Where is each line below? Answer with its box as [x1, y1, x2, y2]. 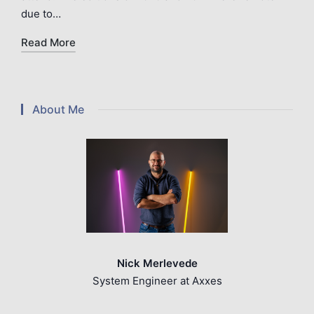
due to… [21, 6, 61, 20]
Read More [21, 35, 76, 49]
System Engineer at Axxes [92, 273, 222, 287]
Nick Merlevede [116, 256, 198, 270]
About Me [32, 102, 84, 116]
